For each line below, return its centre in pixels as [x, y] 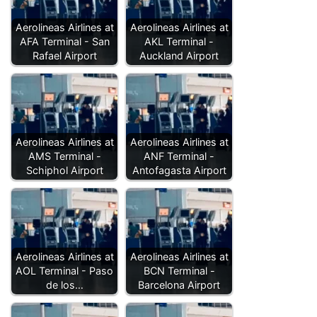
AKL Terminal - [179, 42]
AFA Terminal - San [64, 42]
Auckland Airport [179, 56]
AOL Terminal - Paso [64, 271]
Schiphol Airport [64, 171]
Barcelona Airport [179, 285]
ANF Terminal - [179, 156]
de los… [64, 285]
